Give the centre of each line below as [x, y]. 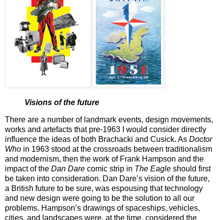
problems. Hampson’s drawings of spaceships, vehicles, [102, 208]
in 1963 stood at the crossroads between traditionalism [117, 149]
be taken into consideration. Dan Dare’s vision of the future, [107, 179]
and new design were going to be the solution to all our [100, 198]
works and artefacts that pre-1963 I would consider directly [106, 130]
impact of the [28, 169]
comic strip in [109, 169]
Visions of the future [62, 102]
